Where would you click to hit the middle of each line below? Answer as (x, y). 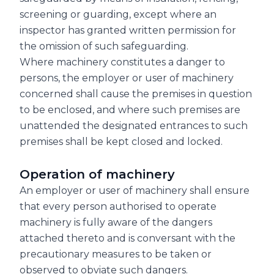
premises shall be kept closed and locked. (121, 141)
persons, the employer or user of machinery (127, 78)
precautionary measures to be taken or (116, 254)
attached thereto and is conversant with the (128, 238)
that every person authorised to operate (118, 206)
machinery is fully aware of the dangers (116, 222)
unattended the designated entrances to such (134, 125)
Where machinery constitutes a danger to (122, 62)
